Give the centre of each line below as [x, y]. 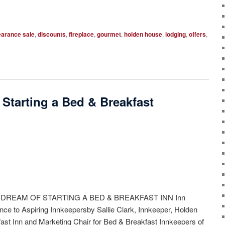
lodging [176, 34]
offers [198, 34]
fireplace [82, 34]
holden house [143, 34]
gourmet [109, 34]
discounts [52, 34]
